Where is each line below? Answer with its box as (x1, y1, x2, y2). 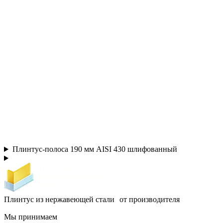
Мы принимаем (4, 213, 57, 222)
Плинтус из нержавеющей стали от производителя (4, 195, 180, 204)
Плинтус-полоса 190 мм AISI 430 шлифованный (12, 145, 177, 154)
